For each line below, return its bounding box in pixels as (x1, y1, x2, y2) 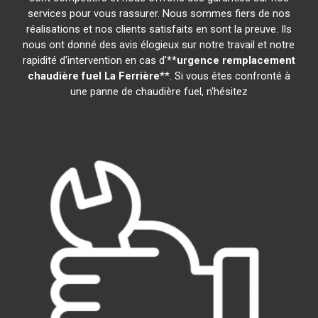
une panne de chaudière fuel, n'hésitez (70, 85, 248, 98)
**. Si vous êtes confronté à (159, 70, 290, 82)
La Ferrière (104, 70, 160, 82)
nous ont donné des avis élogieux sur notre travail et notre (23, 38, 295, 51)
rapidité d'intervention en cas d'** (22, 54, 177, 67)
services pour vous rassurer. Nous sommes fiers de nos (27, 7, 290, 20)
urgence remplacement (176, 54, 295, 67)
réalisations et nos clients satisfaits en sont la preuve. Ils (26, 23, 292, 35)
